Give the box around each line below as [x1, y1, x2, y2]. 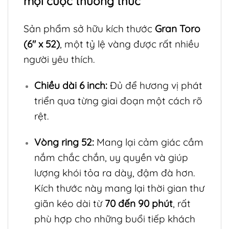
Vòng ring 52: [34, 135, 94, 148]
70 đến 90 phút [104, 197, 173, 210]
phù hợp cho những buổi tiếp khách [34, 212, 195, 225]
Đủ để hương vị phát [107, 79, 202, 91]
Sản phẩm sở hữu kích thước [24, 22, 155, 35]
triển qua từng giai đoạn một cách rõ [34, 94, 202, 107]
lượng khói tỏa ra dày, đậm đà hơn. [34, 166, 195, 179]
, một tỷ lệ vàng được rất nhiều [60, 37, 199, 50]
